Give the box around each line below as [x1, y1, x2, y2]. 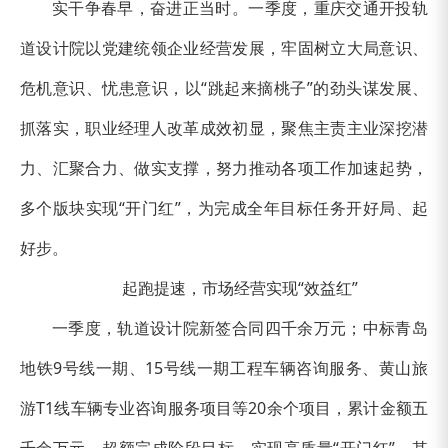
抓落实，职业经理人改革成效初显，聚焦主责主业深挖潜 [20, 116, 428, 139]
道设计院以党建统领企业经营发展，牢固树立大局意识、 [20, 36, 428, 59]
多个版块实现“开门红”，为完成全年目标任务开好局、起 [20, 196, 428, 219]
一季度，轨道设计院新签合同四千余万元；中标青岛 [52, 316, 428, 339]
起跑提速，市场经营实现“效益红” [122, 276, 358, 299]
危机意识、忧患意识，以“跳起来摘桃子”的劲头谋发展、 [20, 76, 428, 99]
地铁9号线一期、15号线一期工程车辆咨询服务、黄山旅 [20, 356, 428, 379]
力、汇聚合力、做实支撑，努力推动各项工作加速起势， [20, 156, 428, 179]
